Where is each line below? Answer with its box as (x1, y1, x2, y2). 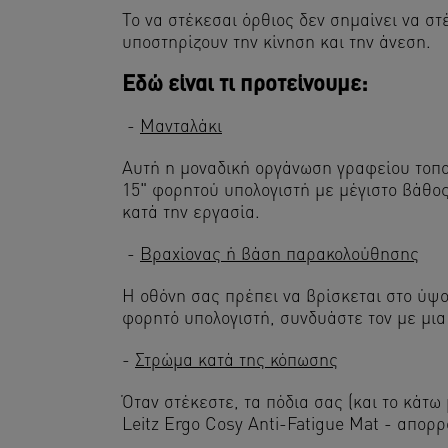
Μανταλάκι (140, 117, 222, 137)
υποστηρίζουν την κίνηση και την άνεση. (122, 33, 431, 53)
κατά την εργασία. (122, 203, 260, 223)
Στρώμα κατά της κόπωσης (135, 351, 338, 371)
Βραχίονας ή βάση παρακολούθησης (140, 245, 419, 265)
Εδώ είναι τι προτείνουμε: (122, 73, 368, 97)
